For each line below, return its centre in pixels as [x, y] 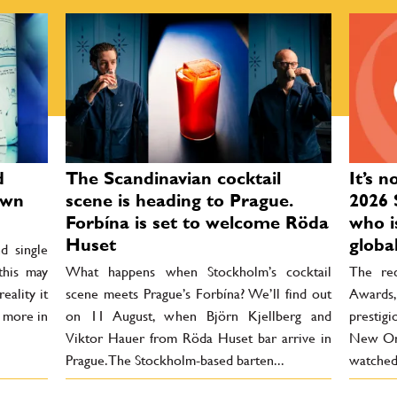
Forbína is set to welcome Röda [197, 222]
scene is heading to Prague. [179, 200]
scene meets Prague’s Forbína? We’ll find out [198, 293]
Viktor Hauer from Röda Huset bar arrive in [198, 338]
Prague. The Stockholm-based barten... [175, 360]
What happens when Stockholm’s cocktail [198, 271]
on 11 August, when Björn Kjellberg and [198, 315]
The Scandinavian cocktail [173, 178]
